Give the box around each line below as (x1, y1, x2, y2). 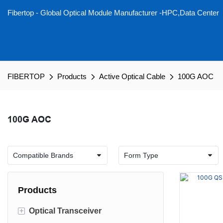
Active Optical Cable (99, 72, 165, 81)
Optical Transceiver (29, 206, 102, 215)
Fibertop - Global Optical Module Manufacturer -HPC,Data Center (7, 8, 219, 17)
